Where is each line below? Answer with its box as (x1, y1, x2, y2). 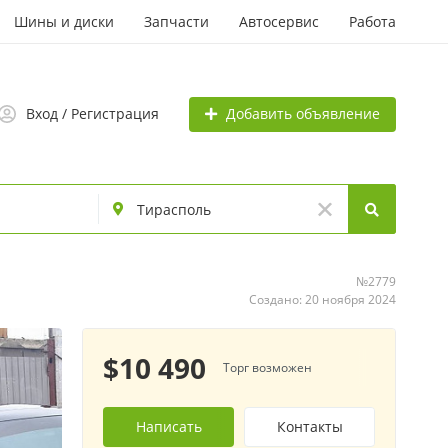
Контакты (276, 417, 343, 436)
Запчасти (144, 12, 209, 31)
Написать (135, 417, 202, 436)
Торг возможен (223, 359, 312, 376)
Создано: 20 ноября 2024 (249, 291, 396, 308)
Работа (349, 12, 396, 31)
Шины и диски (14, 12, 114, 31)
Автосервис (239, 12, 319, 31)
